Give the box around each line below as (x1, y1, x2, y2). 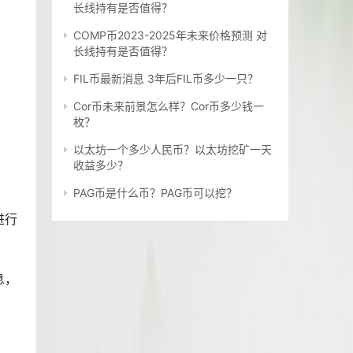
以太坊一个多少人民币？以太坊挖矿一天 (73, 143, 272, 157)
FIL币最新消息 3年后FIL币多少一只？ (73, 72, 258, 86)
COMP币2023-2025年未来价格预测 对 (73, 28, 267, 43)
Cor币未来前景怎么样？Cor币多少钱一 (73, 99, 264, 113)
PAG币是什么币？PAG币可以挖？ (73, 186, 237, 200)
